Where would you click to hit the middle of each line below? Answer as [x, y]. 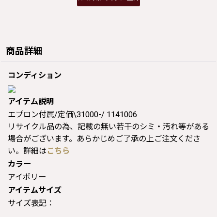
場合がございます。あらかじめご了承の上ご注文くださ [104, 139]
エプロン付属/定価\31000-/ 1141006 [72, 114]
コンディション [35, 75]
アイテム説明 [31, 101]
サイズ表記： [31, 203]
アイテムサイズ [35, 190]
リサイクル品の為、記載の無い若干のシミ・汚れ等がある [108, 126]
